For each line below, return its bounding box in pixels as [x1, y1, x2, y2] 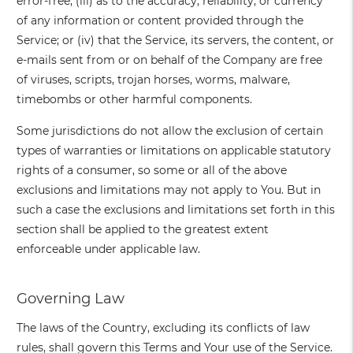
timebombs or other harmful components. [17, 92, 253, 107]
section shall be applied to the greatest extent [17, 222, 269, 237]
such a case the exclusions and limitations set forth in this [17, 203, 336, 217]
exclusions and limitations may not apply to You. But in [17, 183, 321, 198]
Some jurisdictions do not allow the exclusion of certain [17, 124, 324, 139]
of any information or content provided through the [17, 13, 304, 28]
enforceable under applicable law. [17, 242, 201, 257]
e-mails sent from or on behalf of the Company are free [17, 53, 323, 68]
